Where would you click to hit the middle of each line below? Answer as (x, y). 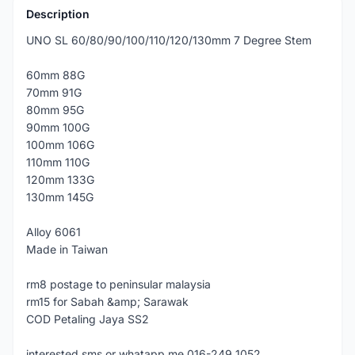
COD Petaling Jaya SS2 (88, 319)
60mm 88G (55, 75)
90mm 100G (58, 127)
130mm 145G (60, 197)
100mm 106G (60, 145)
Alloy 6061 (53, 232)
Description (58, 14)
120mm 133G (60, 179)
